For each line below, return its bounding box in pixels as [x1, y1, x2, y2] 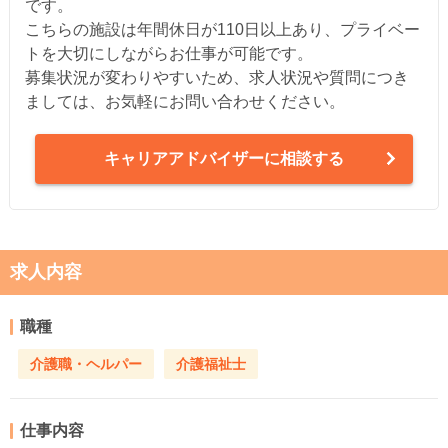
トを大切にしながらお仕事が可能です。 [24, 44, 313, 62]
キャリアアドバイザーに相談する [103, 149, 344, 167]
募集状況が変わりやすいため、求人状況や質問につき [24, 68, 409, 86]
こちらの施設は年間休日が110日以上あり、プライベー [24, 20, 420, 38]
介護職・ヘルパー [30, 356, 142, 373]
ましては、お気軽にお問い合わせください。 [24, 92, 345, 110]
